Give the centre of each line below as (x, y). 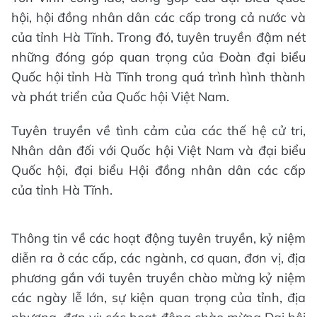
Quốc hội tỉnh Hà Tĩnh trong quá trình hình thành (158, 76)
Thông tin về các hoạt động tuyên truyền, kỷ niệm (158, 238)
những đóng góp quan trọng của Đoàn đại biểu (158, 57)
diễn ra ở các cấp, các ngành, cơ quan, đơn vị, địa (158, 258)
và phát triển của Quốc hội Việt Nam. (120, 96)
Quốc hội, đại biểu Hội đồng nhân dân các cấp (158, 170)
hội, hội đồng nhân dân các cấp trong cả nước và (158, 17)
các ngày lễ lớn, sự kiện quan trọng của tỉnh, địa (158, 297)
